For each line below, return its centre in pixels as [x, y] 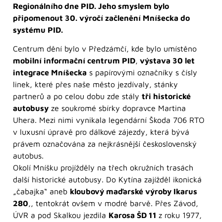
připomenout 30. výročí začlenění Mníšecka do [101, 18]
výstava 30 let [166, 61]
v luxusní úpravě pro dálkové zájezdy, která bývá [101, 132]
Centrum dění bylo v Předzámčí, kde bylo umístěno [105, 49]
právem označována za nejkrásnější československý [105, 144]
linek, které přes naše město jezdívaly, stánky [95, 84]
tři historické [166, 96]
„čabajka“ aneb [41, 192]
